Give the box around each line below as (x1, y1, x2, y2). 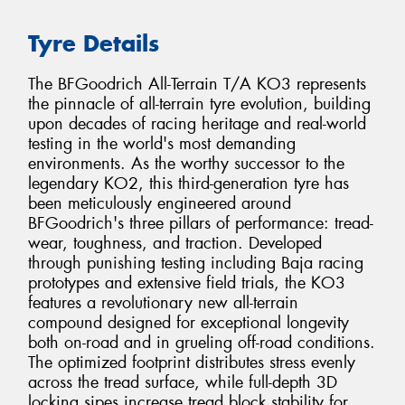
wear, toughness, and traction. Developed (28, 231, 322, 254)
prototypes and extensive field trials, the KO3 (28, 271, 345, 294)
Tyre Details (28, 29, 159, 59)
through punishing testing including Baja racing (28, 251, 363, 274)
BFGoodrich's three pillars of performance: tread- (28, 212, 373, 234)
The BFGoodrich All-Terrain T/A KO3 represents (28, 72, 366, 95)
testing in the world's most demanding (28, 132, 296, 155)
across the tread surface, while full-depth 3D (28, 371, 337, 393)
